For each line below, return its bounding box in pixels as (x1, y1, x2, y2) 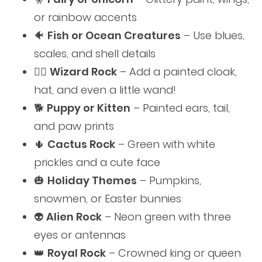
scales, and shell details (33, 46, 156, 61)
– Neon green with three (101, 209, 231, 225)
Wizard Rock (49, 64, 117, 80)
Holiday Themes (47, 173, 137, 188)
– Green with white (115, 137, 215, 152)
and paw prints (33, 119, 114, 134)
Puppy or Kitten (46, 101, 130, 116)
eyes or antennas (33, 227, 126, 243)
